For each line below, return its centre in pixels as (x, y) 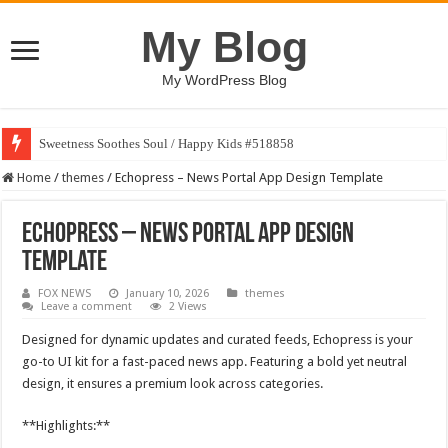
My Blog (224, 47)
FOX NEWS (65, 293)
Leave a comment (87, 306)
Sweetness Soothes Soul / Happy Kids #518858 (167, 143)
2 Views (188, 306)
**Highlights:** (66, 425)
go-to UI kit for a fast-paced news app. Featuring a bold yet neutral (215, 361)
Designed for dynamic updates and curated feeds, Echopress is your (218, 339)
